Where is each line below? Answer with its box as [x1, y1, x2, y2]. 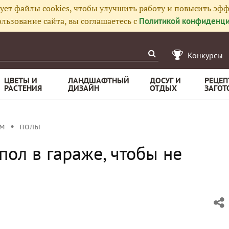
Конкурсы [188, 50, 223, 60]
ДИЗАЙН [68, 83, 99, 93]
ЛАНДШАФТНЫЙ [68, 75, 129, 85]
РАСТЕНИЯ [4, 83, 42, 93]
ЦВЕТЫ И [4, 75, 37, 85]
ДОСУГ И [150, 75, 181, 85]
